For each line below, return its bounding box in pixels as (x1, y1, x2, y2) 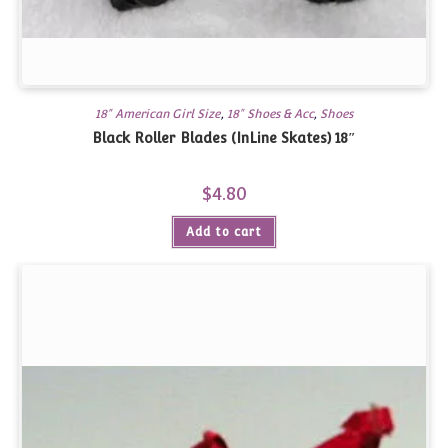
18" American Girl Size (95, 107, 221, 122)
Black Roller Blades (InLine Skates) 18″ (92, 130, 356, 147)
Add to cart (186, 225, 262, 240)
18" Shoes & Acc (226, 107, 314, 122)
